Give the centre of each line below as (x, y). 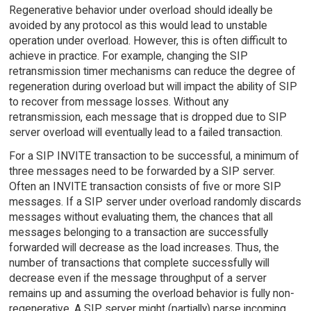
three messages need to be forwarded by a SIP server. (142, 171)
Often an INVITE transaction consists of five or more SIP (145, 187)
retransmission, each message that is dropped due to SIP (148, 117)
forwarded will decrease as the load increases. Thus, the (144, 248)
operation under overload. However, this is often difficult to (148, 40)
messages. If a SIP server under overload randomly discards (155, 202)
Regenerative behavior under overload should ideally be (141, 10)
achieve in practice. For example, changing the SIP (128, 56)
